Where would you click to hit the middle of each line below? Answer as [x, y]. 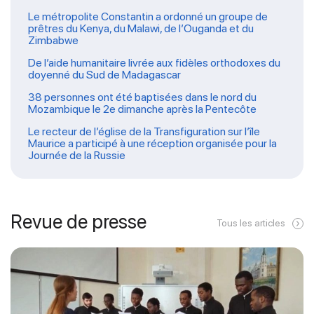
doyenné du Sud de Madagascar [104, 74]
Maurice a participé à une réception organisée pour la [152, 143]
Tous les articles [251, 223]
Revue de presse [78, 221]
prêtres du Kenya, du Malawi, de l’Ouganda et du [141, 28]
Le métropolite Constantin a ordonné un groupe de [148, 16]
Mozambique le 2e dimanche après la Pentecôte [142, 109]
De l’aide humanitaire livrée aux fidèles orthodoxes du [154, 62]
